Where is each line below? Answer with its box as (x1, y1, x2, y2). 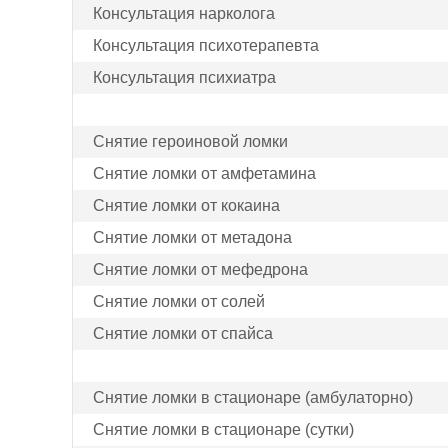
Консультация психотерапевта (93, 37, 319, 54)
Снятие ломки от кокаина (93, 197, 280, 214)
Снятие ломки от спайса (93, 325, 273, 342)
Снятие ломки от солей (93, 293, 265, 310)
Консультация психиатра (93, 69, 276, 86)
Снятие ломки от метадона (93, 229, 292, 246)
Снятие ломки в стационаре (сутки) (93, 421, 354, 438)
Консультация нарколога (93, 5, 275, 22)
